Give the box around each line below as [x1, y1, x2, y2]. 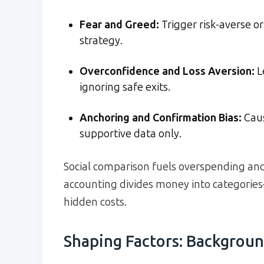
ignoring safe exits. [80, 80, 170, 94]
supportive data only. [80, 127, 181, 140]
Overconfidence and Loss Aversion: [80, 64, 255, 78]
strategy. [80, 34, 123, 47]
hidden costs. [64, 195, 127, 209]
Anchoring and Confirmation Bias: [80, 111, 242, 124]
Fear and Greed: [80, 18, 159, 31]
